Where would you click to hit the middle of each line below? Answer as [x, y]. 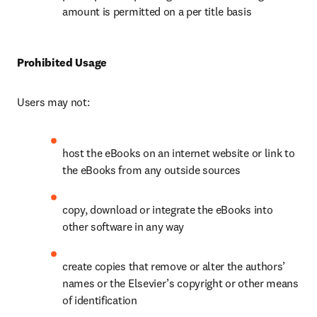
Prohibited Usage [62, 63]
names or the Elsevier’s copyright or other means [180, 283]
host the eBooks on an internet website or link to [179, 153]
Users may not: [53, 102]
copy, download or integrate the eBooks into [168, 210]
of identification [100, 300]
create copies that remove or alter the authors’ [174, 266]
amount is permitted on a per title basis [157, 12]
